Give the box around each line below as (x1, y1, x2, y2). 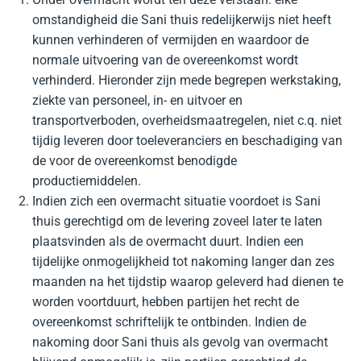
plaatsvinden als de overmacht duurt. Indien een (32, 234, 304, 249)
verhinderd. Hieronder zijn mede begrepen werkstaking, (32, 73, 341, 88)
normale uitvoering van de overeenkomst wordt (32, 52, 298, 68)
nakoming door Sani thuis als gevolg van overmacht (32, 334, 328, 350)
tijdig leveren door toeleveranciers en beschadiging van (32, 133, 342, 148)
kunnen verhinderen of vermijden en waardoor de (32, 32, 309, 48)
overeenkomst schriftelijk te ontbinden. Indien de (32, 314, 306, 330)
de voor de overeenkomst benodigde (32, 153, 237, 168)
